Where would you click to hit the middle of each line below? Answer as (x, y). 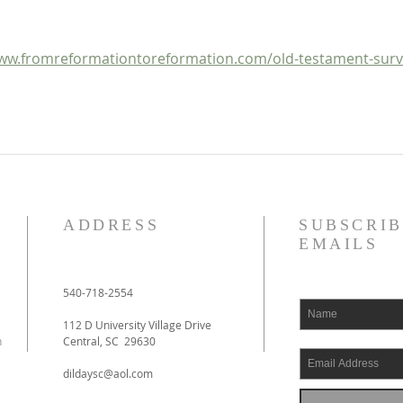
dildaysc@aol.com (108, 374)
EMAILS (339, 244)
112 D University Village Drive (137, 325)
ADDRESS (112, 225)
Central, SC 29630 (109, 341)
